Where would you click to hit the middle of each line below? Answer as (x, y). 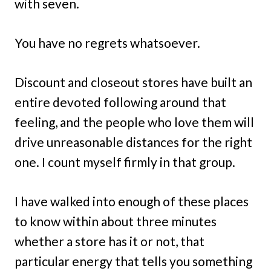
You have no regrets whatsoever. (107, 43)
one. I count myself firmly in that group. (125, 162)
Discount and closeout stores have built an (133, 82)
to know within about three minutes (116, 221)
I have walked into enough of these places (132, 201)
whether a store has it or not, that (109, 241)
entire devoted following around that (120, 102)
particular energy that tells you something (133, 261)
